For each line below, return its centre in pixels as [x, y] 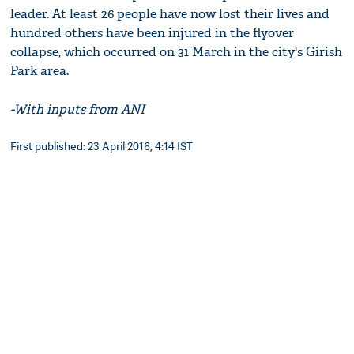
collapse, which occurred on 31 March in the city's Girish [177, 51]
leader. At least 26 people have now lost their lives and [170, 13]
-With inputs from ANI [78, 109]
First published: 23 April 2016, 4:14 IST [102, 145]
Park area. [43, 70]
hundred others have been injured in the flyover [153, 32]
